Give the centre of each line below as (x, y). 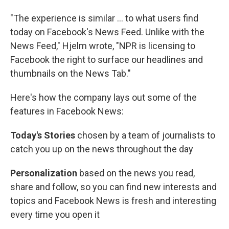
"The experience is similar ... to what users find (104, 18)
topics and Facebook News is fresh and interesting (113, 201)
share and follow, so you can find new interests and (113, 187)
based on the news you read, (137, 173)
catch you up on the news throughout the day (102, 149)
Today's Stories (44, 135)
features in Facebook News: (67, 111)
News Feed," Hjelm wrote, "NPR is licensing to (103, 46)
